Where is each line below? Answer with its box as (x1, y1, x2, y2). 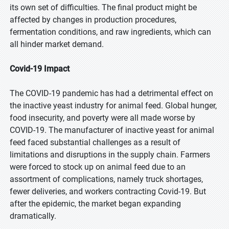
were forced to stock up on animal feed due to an (10, 162, 186, 172)
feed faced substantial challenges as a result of (10, 138, 180, 147)
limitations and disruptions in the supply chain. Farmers (10, 150, 210, 159)
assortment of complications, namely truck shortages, (10, 174, 203, 184)
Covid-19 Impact (10, 64, 70, 74)
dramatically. (10, 211, 56, 221)
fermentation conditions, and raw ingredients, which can (10, 27, 211, 37)
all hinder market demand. (10, 39, 104, 49)
